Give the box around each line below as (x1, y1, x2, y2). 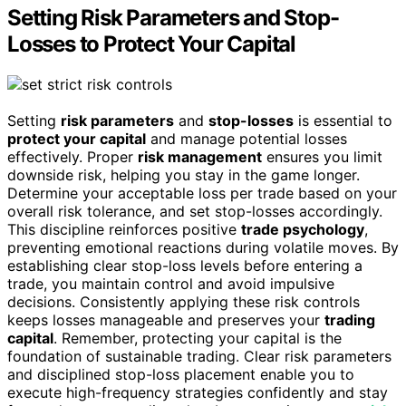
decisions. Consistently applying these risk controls (7, 292, 360, 311)
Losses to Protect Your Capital (7, 30, 295, 57)
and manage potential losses (146, 129, 347, 148)
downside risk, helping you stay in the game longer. (7, 165, 360, 184)
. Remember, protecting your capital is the (53, 328, 342, 347)
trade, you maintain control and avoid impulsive (7, 274, 334, 293)
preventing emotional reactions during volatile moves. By (7, 237, 399, 256)
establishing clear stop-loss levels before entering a (7, 256, 362, 275)
